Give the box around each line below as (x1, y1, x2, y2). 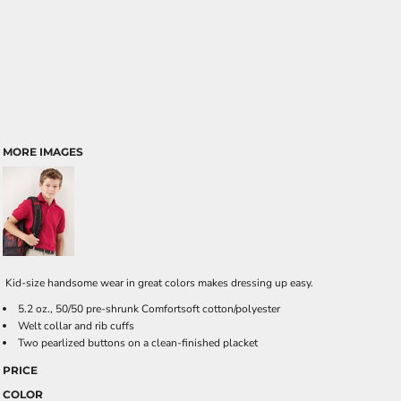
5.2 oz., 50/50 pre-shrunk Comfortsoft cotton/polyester (18, 302, 280, 316)
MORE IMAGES (3, 145, 83, 158)
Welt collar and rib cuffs (18, 319, 134, 333)
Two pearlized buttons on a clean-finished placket (18, 336, 258, 350)
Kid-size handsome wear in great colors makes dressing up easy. (3, 276, 313, 290)
